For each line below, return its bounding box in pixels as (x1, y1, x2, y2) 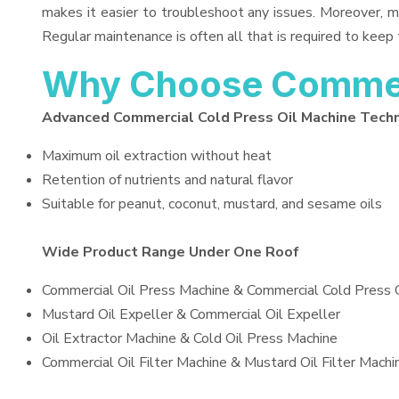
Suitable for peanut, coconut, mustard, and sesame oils (42, 194, 382, 214)
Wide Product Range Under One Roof (42, 242, 299, 262)
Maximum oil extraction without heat (42, 146, 272, 166)
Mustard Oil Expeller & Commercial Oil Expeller (42, 305, 340, 324)
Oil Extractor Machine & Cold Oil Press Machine (42, 329, 338, 348)
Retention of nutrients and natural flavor (42, 170, 293, 190)
